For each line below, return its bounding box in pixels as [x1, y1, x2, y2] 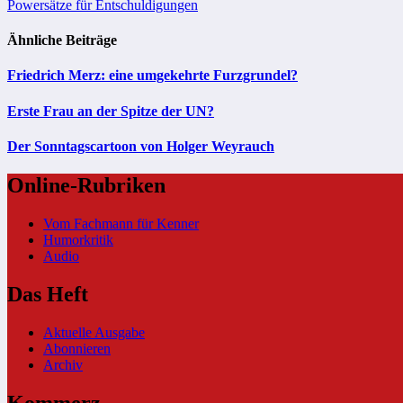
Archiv [43, 356, 83, 372]
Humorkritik [43, 231, 113, 247]
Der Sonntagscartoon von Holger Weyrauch [7, 138, 274, 154]
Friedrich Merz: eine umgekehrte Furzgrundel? [7, 67, 298, 84]
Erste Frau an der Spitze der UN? [7, 103, 214, 119]
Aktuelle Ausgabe [43, 324, 145, 340]
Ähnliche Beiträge [7, 32, 117, 49]
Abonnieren [43, 340, 111, 356]
